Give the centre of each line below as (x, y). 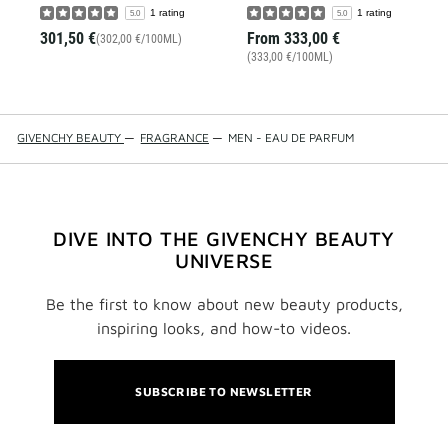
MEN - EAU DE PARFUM (291, 138)
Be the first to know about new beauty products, (224, 304)
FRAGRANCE (174, 138)
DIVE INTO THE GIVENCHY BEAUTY (224, 239)
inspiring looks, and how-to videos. (224, 328)
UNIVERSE (224, 261)
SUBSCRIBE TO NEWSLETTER (224, 392)
